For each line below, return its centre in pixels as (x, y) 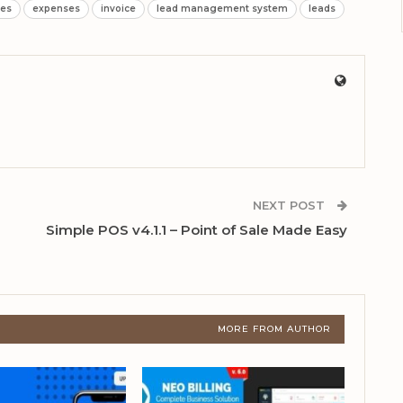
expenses (56, 8)
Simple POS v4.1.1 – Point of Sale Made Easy (197, 229)
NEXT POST (291, 205)
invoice (118, 8)
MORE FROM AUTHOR (275, 328)
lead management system (222, 8)
